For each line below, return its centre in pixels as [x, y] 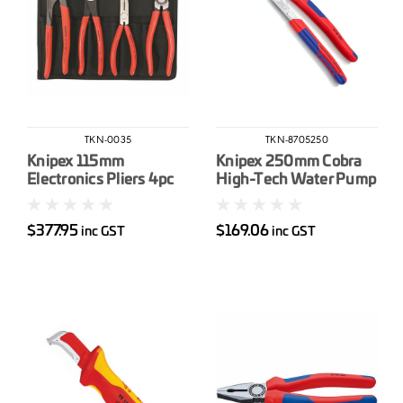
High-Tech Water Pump [296, 179]
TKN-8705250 [297, 141]
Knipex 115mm [76, 161]
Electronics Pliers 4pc [101, 179]
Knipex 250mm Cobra [289, 161]
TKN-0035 [108, 141]
